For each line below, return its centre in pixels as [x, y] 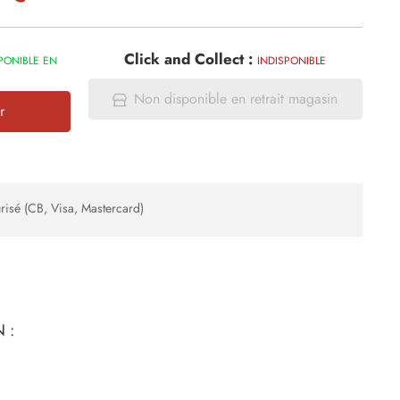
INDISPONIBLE [292, 61]
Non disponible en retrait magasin [236, 99]
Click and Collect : [191, 59]
